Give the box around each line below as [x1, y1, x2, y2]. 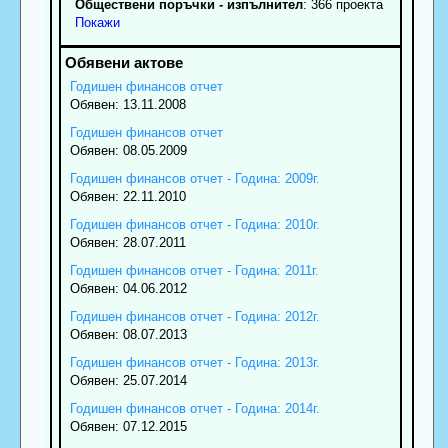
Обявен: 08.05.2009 [69, 142, 187, 158]
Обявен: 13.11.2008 [69, 96, 186, 112]
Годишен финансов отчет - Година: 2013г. [69, 354, 320, 370]
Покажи [74, 14, 120, 30]
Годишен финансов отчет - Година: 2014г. [69, 400, 320, 416]
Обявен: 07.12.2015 [69, 418, 187, 434]
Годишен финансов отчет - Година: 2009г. [69, 170, 320, 186]
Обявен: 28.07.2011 [69, 234, 186, 250]
